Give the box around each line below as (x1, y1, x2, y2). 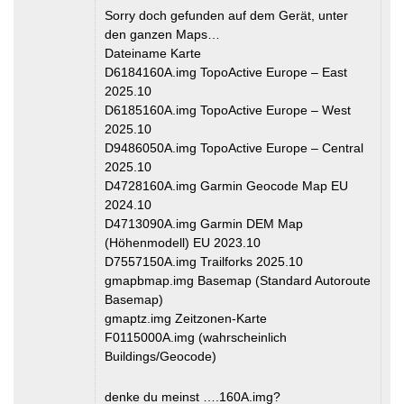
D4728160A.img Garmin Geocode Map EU (105, 178, 348, 193)
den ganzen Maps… (105, 26, 220, 41)
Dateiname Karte (105, 45, 201, 60)
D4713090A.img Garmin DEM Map (105, 216, 303, 231)
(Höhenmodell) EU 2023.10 (105, 234, 261, 250)
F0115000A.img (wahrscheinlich (105, 329, 287, 344)
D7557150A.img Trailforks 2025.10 (105, 253, 303, 269)
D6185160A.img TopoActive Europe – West (105, 102, 351, 117)
